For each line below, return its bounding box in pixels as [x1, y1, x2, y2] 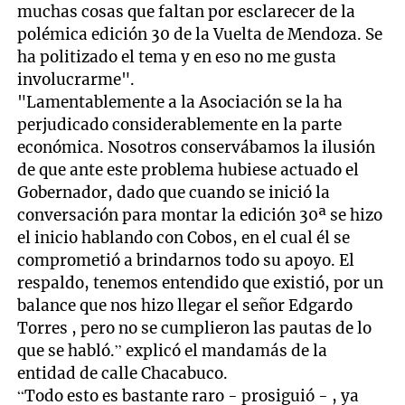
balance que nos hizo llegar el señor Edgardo [17, 296, 353, 316]
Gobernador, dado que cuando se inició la [17, 183, 331, 203]
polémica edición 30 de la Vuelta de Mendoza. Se [17, 24, 383, 45]
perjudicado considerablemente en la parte [17, 115, 343, 136]
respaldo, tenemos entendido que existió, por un [17, 273, 384, 294]
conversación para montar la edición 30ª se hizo [17, 205, 383, 226]
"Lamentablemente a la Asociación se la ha [17, 92, 344, 113]
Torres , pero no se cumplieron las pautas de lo [17, 318, 372, 339]
